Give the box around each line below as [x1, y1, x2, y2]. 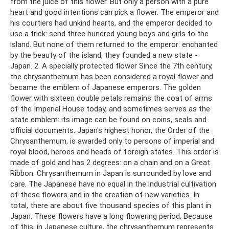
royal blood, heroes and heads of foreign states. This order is [10, 147, 219, 157]
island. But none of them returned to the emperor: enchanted [10, 40, 218, 50]
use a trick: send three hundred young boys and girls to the [10, 29, 209, 39]
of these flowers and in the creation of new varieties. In [10, 190, 199, 200]
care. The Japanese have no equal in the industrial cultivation [10, 179, 216, 189]
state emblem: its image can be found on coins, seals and [10, 115, 207, 125]
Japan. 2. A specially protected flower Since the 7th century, [10, 61, 213, 71]
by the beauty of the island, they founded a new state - [10, 51, 198, 60]
